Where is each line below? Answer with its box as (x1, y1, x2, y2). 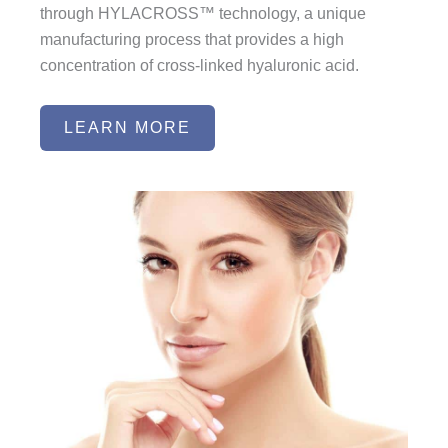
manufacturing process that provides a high (40, 31, 344, 49)
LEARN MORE (64, 118, 191, 136)
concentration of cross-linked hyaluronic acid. (40, 57, 359, 75)
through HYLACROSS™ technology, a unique (40, 5, 366, 23)
